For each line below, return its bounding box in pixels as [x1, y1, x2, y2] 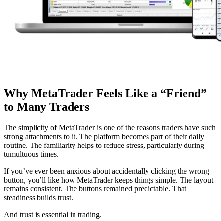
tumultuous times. [4, 149, 59, 158]
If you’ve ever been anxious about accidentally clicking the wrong [4, 166, 209, 175]
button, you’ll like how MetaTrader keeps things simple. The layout [4, 175, 213, 184]
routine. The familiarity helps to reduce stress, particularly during [4, 141, 204, 149]
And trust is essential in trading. [4, 210, 102, 219]
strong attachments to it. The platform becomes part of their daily [4, 132, 204, 141]
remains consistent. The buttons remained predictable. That [4, 184, 186, 193]
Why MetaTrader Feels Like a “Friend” [4, 86, 207, 100]
